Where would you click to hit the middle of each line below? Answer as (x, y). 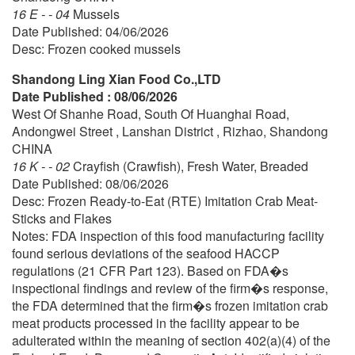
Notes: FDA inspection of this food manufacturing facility (168, 235)
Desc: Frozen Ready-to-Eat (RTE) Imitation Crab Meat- (165, 200)
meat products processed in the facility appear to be (156, 323)
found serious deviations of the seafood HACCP (146, 253)
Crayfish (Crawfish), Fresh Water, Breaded (191, 166)
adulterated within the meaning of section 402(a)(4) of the (171, 340)
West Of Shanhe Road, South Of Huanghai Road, (151, 113)
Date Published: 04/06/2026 (90, 31)
